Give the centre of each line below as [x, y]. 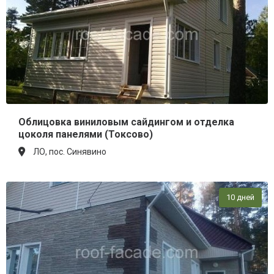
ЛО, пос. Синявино [70, 152]
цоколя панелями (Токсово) [86, 135]
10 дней [240, 198]
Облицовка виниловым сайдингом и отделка [126, 122]
